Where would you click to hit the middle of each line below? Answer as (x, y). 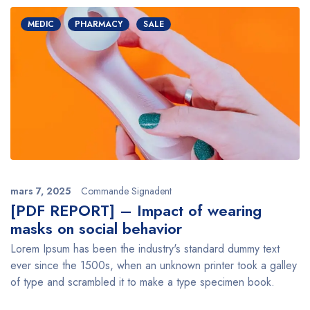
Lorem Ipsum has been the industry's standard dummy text (145, 248)
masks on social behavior (96, 228)
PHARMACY (99, 24)
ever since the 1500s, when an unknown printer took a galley (154, 265)
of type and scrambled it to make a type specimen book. (143, 282)
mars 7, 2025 (40, 191)
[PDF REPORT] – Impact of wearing (136, 210)
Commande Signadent (126, 191)
